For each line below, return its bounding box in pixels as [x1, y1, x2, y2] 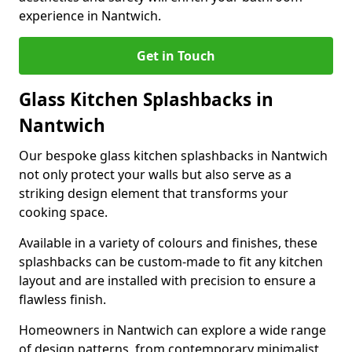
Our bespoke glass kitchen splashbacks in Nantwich [19, 147, 328, 164]
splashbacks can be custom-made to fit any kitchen [19, 253, 323, 270]
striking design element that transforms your [19, 185, 288, 202]
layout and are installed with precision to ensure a [19, 272, 316, 289]
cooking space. [19, 203, 108, 221]
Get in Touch [137, 47, 215, 64]
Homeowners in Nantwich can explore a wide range [19, 321, 326, 339]
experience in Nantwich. [19, 7, 161, 24]
